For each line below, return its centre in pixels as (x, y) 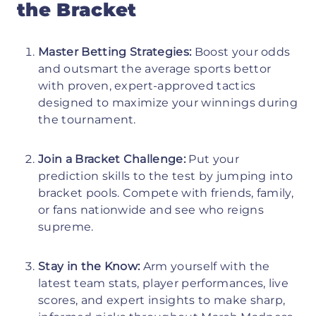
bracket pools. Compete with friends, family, (166, 193)
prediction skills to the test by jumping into (166, 176)
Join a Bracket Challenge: (114, 159)
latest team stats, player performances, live (164, 283)
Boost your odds (241, 51)
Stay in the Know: (91, 266)
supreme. (66, 226)
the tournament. (87, 119)
